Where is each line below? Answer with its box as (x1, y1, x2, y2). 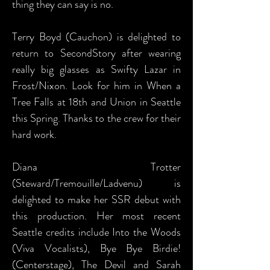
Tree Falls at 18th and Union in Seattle (12, 94, 181, 110)
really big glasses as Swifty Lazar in (12, 61, 181, 77)
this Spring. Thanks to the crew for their (12, 110, 181, 126)
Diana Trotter (12, 159, 181, 175)
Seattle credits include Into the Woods (12, 224, 181, 240)
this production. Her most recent (12, 208, 181, 224)
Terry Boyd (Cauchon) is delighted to (12, 29, 181, 45)
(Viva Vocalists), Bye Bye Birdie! (12, 240, 181, 256)
